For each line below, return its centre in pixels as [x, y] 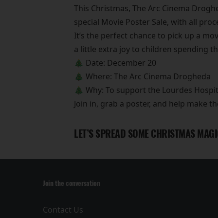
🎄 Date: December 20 [115, 63]
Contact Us [63, 210]
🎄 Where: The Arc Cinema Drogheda [142, 77]
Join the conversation [72, 183]
